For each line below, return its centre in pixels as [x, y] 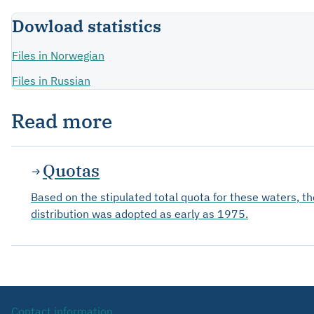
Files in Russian [51, 81]
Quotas [71, 170]
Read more [62, 121]
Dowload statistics [87, 26]
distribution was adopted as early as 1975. [139, 214]
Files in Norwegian [58, 55]
